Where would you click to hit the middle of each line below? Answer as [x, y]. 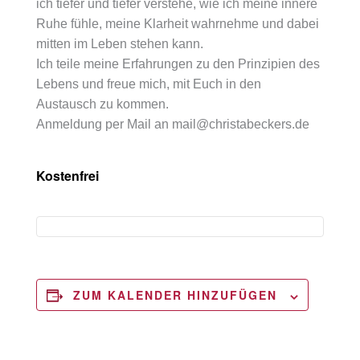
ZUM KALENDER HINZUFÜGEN [176, 295]
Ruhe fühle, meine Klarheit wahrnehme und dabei [178, 23]
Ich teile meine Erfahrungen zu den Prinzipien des [178, 63]
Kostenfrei [68, 176]
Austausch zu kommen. [103, 103]
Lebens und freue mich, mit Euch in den [149, 83]
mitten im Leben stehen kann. [120, 43]
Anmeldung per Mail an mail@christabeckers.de [173, 123]
